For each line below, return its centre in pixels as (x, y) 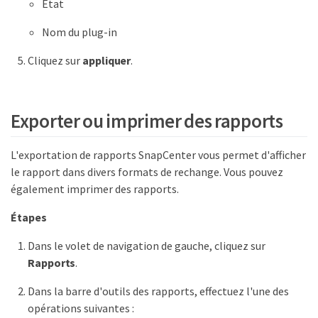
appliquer (107, 60)
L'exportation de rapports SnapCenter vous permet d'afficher (158, 155)
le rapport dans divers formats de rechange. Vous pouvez (147, 172)
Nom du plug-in (79, 32)
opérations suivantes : (81, 308)
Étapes (29, 218)
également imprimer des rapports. (95, 189)
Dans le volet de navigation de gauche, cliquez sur (147, 246)
